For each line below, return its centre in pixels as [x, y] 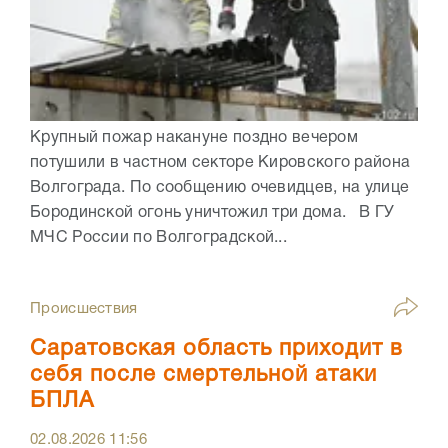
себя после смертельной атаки [203, 374]
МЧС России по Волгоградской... [159, 237]
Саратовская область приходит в [216, 348]
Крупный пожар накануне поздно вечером [194, 137]
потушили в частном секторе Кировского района [220, 162]
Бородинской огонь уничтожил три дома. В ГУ [212, 212]
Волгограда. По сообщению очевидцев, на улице [220, 187]
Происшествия [84, 308]
